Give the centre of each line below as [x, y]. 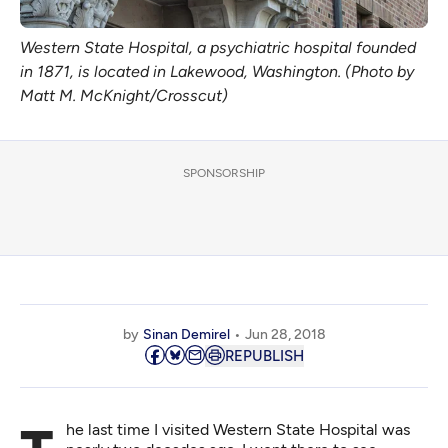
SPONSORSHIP [224, 173]
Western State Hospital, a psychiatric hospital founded [218, 48]
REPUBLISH [264, 356]
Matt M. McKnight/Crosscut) [124, 96]
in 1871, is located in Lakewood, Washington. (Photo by [217, 72]
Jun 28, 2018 [285, 335]
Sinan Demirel [186, 335]
